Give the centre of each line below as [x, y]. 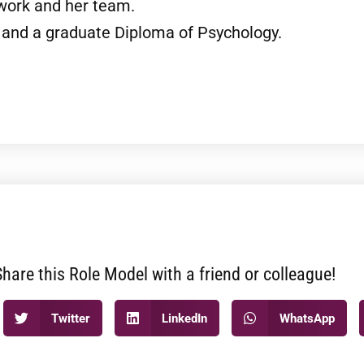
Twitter [70, 318]
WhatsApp [307, 318]
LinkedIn [185, 318]
